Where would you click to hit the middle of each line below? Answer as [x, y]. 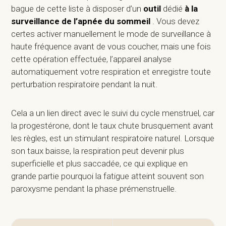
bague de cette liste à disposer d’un [77, 8]
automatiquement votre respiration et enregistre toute [111, 71]
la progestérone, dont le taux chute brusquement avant [112, 125]
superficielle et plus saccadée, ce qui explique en [100, 163]
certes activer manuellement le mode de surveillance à [111, 34]
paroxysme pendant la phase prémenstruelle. [95, 188]
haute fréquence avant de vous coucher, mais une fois [111, 46]
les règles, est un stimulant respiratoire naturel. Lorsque [113, 138]
